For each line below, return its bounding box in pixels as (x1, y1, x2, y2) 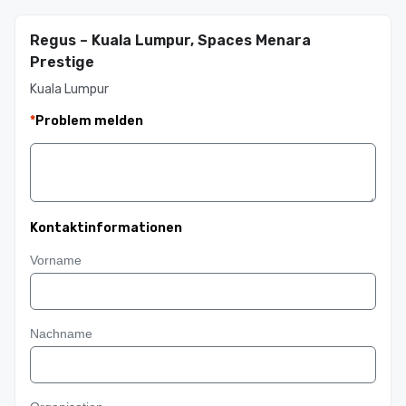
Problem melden (35, 113, 143, 129)
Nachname (30, 326, 92, 341)
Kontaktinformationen (30, 220, 182, 236)
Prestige (30, 53, 94, 71)
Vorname (30, 253, 82, 267)
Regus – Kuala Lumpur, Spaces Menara (30, 32, 311, 49)
